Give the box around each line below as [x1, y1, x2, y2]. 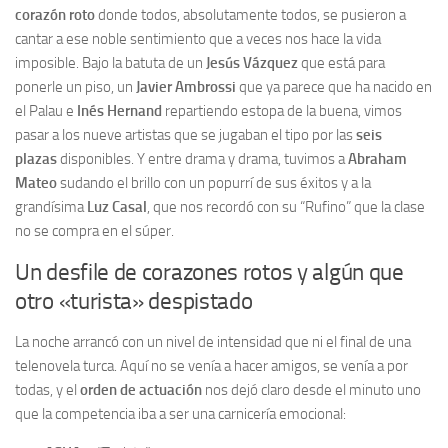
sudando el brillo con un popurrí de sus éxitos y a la [57, 174, 371, 192]
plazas [15, 150, 57, 168]
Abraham [348, 150, 407, 168]
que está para [298, 54, 385, 72]
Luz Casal [87, 198, 147, 216]
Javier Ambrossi [136, 78, 236, 96]
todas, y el [15, 381, 80, 399]
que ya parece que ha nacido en [236, 78, 432, 96]
